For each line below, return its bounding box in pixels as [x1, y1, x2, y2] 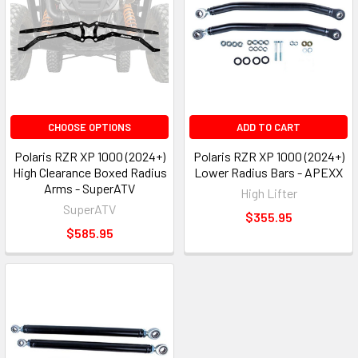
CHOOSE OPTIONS [48, 121, 131, 134]
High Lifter [240, 185, 297, 201]
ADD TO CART [237, 121, 300, 134]
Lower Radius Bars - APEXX [194, 165, 343, 181]
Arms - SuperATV [44, 181, 135, 197]
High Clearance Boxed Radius [12, 165, 167, 181]
